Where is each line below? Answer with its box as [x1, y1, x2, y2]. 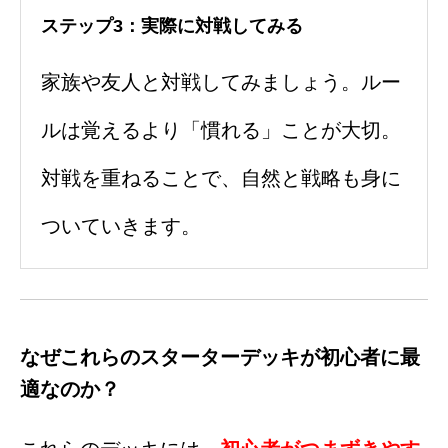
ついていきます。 [41, 215, 201, 238]
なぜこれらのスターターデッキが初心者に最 [20, 346, 420, 369]
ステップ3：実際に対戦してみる [41, 16, 303, 37]
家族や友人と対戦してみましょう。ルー [41, 71, 401, 94]
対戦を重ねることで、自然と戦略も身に [41, 167, 401, 190]
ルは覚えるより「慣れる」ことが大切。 [41, 119, 401, 142]
